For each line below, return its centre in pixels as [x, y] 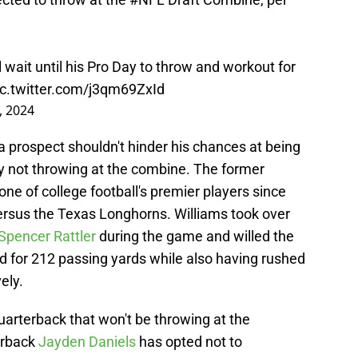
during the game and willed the [195, 237]
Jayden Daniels [87, 342]
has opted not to [189, 342]
